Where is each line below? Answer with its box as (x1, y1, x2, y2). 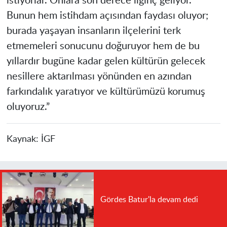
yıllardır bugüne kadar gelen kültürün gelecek (6, 56, 205, 66)
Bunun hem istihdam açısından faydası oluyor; (6, 10, 208, 21)
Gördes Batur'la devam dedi (100, 195, 198, 204)
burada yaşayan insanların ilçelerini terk (6, 25, 181, 36)
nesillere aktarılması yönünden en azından (6, 71, 192, 82)
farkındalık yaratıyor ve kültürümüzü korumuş (6, 86, 205, 97)
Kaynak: (6, 134, 41, 143)
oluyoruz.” (6, 101, 50, 112)
